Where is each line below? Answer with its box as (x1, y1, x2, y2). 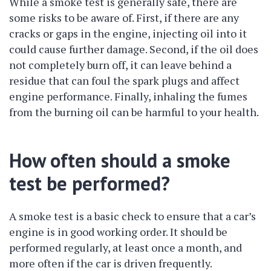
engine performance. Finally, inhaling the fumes (9, 89, 247, 103)
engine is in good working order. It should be (9, 224, 227, 239)
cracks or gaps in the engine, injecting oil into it (9, 26, 247, 41)
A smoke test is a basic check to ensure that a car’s (9, 209, 256, 223)
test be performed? (9, 171, 170, 196)
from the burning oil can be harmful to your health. (9, 105, 259, 119)
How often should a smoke (9, 148, 230, 173)
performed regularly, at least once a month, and (9, 240, 242, 255)
